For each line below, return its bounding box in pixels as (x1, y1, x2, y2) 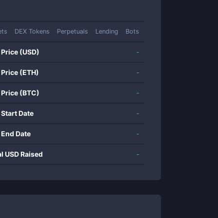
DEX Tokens (15, 28, 50, 35)
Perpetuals (57, 28, 88, 35)
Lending (95, 28, 118, 35)
